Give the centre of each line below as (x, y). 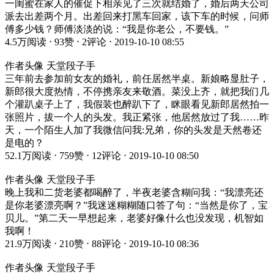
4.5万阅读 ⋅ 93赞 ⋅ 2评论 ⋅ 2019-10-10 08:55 (94, 42)
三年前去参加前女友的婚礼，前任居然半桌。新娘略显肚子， (137, 78)
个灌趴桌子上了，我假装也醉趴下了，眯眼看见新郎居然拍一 (137, 104)
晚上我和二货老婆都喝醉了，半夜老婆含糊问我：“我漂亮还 (134, 192)
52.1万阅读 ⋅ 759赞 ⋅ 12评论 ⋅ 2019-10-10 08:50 (102, 155)
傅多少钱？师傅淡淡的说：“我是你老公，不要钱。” (117, 29)
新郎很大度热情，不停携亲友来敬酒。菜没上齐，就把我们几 (137, 91)
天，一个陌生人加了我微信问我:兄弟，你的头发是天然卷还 (133, 130)
